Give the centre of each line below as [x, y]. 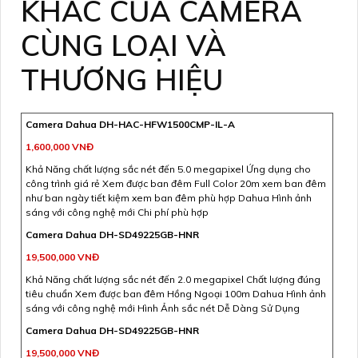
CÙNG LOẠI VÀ [123, 45]
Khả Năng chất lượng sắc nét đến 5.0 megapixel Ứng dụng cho [168, 169]
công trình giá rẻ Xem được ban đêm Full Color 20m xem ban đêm [176, 183]
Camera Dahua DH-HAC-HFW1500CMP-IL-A [130, 124]
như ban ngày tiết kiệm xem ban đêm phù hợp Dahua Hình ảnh [169, 197]
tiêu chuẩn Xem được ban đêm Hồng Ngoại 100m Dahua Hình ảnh [176, 293]
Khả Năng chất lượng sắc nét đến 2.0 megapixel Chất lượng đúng [173, 279]
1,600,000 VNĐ [60, 146]
